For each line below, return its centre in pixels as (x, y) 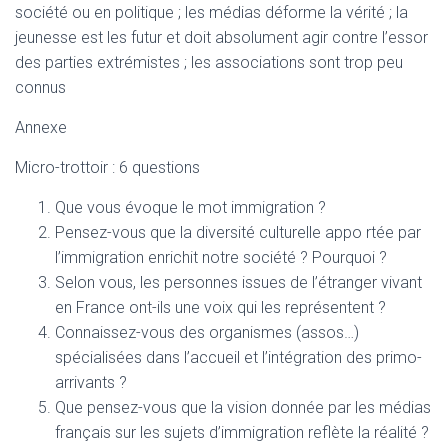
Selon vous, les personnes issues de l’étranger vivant (238, 282)
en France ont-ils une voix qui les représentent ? (220, 307)
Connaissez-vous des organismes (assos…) (207, 332)
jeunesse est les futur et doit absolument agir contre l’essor (221, 37)
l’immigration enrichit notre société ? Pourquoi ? (221, 257)
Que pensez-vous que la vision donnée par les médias (243, 407)
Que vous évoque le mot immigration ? (190, 207)
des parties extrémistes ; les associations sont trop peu (209, 62)
